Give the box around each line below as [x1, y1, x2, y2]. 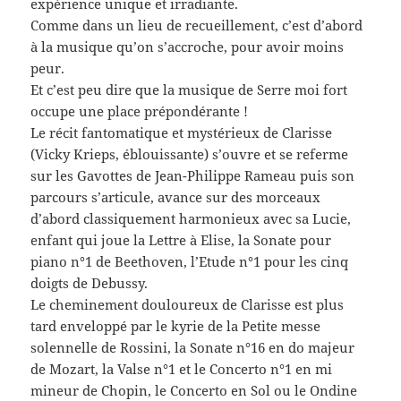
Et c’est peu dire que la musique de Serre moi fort [30, 80, 348, 98]
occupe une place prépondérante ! [30, 101, 249, 120]
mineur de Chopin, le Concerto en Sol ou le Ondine [30, 380, 358, 399]
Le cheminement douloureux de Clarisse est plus [30, 294, 345, 313]
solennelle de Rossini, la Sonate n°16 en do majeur [30, 337, 355, 356]
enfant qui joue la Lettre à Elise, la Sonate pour [30, 230, 332, 249]
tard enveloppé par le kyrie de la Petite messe [30, 316, 321, 335]
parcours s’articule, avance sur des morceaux [30, 187, 321, 206]
